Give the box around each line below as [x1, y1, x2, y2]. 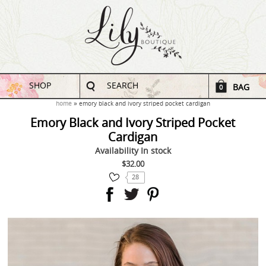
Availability [94, 146, 141, 156]
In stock [140, 146, 171, 156]
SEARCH [107, 81, 139, 91]
